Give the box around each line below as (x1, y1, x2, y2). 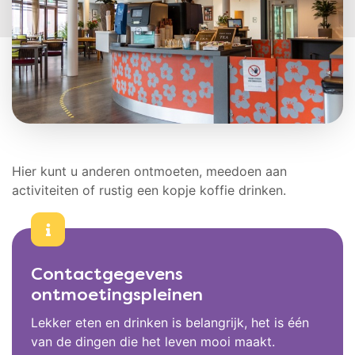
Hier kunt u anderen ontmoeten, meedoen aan (12, 163, 287, 180)
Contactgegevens (31, 267, 183, 284)
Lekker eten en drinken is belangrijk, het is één (31, 315, 309, 331)
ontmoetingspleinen (31, 288, 203, 305)
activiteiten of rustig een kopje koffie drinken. (12, 182, 286, 199)
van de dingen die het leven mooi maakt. (31, 334, 275, 350)
